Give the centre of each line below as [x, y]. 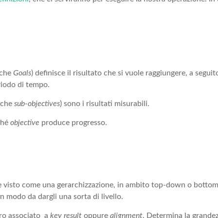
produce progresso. [73, 123]
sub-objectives [37, 104]
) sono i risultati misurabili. [105, 104]
